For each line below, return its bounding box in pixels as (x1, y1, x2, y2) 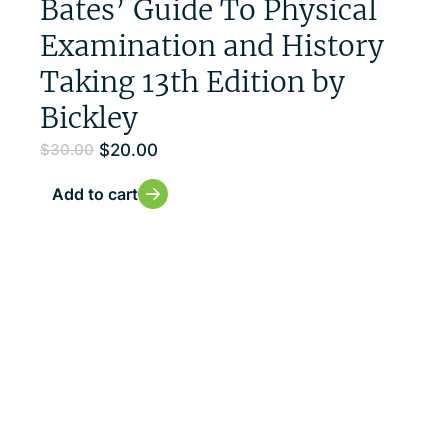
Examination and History (40, 27, 384, 64)
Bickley (40, 99, 138, 136)
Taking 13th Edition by (40, 63, 345, 100)
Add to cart (52, 183, 138, 204)
